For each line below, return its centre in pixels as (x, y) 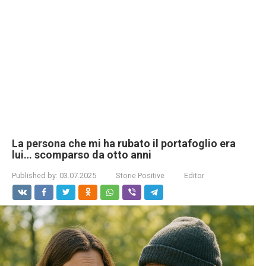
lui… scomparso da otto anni (82, 155)
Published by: (35, 175)
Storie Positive (140, 175)
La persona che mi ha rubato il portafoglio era (124, 143)
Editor (194, 175)
